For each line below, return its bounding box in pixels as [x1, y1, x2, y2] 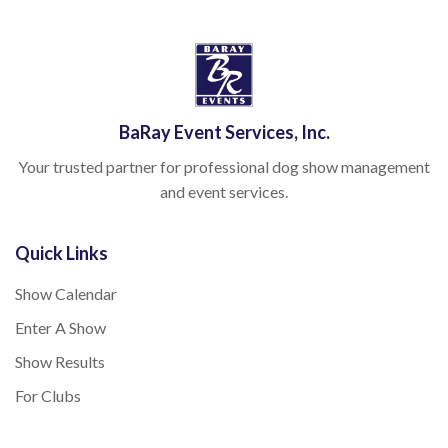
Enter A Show [15, 318, 106, 338]
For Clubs [15, 386, 81, 406]
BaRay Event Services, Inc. [118, 121, 330, 144]
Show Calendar [15, 284, 117, 304]
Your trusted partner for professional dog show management [18, 157, 430, 177]
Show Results [15, 352, 105, 372]
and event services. [160, 182, 288, 202]
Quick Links [15, 242, 108, 265]
